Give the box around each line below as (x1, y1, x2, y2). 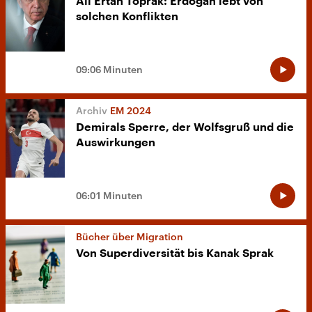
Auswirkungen (76, 136, 155, 148)
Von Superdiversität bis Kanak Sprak (76, 247, 274, 259)
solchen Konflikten (76, 10, 178, 22)
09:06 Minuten (76, 63, 143, 75)
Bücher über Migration (76, 230, 183, 242)
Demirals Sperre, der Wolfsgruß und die (76, 121, 294, 133)
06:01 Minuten (76, 189, 143, 201)
